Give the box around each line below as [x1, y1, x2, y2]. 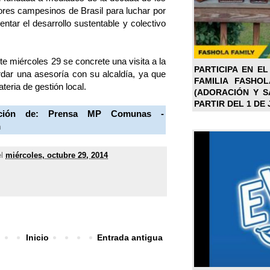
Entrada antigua [97, 233, 163, 243]
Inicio [25, 233, 49, 243]
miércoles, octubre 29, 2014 [5, 151, 108, 160]
